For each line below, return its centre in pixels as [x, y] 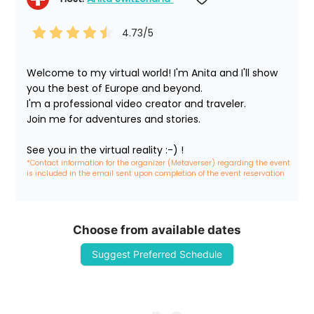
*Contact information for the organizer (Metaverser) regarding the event [160, 163]
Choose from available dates [157, 230]
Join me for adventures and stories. [114, 120]
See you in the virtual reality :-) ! [105, 150]
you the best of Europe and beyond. [115, 89]
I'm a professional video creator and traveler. [138, 104]
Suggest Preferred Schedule [157, 254]
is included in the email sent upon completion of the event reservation [156, 174]
